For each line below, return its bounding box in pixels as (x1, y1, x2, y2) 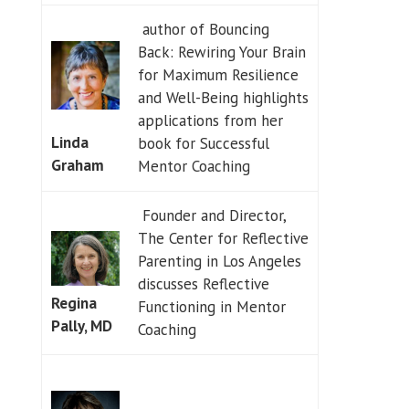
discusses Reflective (137, 273, 269, 294)
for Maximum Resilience (137, 64, 299, 85)
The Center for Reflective (137, 227, 309, 248)
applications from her (137, 110, 283, 131)
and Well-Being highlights (137, 87, 309, 108)
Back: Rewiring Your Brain (137, 41, 306, 62)
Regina (50, 293, 97, 313)
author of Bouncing (137, 18, 269, 39)
